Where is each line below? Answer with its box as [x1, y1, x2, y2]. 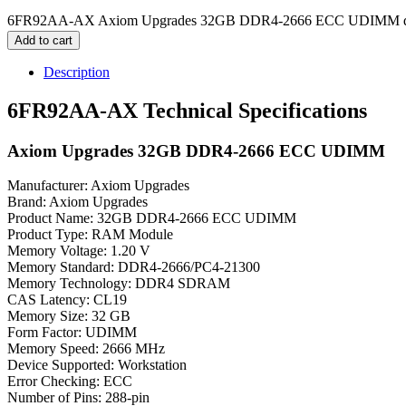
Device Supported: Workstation [7, 357, 187, 373]
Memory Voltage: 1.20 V [7, 243, 150, 259]
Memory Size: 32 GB [7, 308, 130, 324]
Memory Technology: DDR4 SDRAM [7, 275, 230, 292]
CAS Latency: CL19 [7, 292, 127, 308]
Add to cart [14, 33, 72, 47]
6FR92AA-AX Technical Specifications [7, 98, 367, 122]
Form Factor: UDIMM [7, 324, 137, 341]
